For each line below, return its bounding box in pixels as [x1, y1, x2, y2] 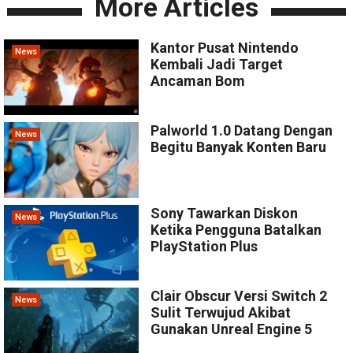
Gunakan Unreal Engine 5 [150, 321, 313, 338]
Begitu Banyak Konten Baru [150, 138, 327, 155]
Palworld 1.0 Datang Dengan [150, 121, 333, 139]
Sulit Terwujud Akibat [150, 304, 292, 321]
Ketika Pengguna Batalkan [150, 221, 322, 239]
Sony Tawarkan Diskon [150, 205, 299, 222]
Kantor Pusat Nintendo [150, 39, 299, 56]
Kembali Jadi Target [150, 55, 284, 72]
